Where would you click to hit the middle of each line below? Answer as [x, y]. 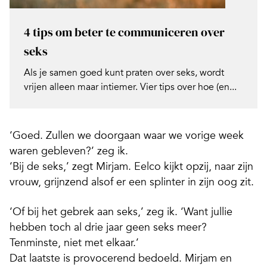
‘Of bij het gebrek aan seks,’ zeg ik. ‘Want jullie [121, 212]
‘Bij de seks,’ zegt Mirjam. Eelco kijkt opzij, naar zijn [131, 167]
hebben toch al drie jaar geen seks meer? [108, 227]
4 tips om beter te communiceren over [124, 32]
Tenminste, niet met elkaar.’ [74, 243]
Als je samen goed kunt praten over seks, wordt [124, 73]
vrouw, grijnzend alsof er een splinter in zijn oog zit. [132, 182]
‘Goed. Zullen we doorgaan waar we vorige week [127, 136]
